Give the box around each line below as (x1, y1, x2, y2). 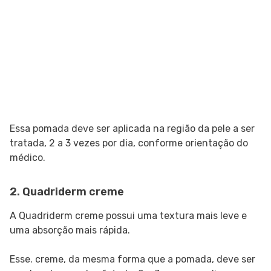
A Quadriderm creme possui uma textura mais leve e (10, 210, 247, 222)
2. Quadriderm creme (10, 185, 124, 199)
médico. (10, 152, 45, 164)
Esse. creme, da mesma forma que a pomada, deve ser (10, 253, 255, 266)
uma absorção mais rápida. (10, 224, 130, 237)
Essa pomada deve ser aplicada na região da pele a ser (10, 123, 255, 135)
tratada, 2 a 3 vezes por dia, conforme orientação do (10, 137, 248, 149)
